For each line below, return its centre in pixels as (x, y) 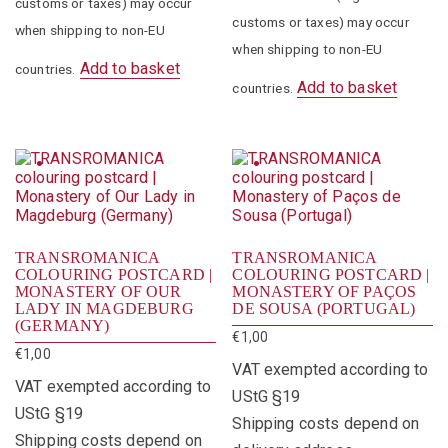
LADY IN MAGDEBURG (104, 308)
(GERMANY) (62, 325)
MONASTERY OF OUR (98, 291)
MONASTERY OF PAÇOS (324, 291)
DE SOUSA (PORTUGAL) (324, 308)
